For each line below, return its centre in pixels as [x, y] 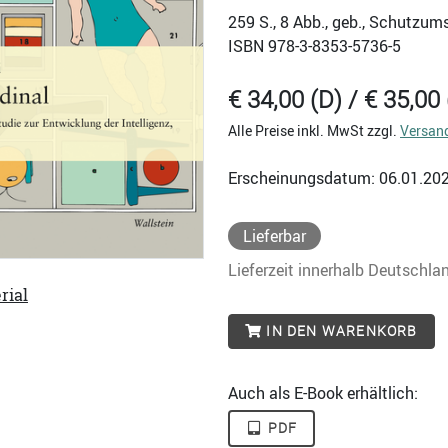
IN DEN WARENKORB [340, 331]
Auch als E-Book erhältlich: [323, 393]
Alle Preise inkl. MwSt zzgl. [314, 130]
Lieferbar [274, 236]
